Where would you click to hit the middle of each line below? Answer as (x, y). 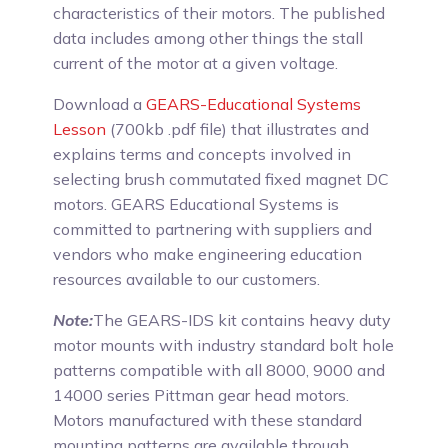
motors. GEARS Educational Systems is (196, 204)
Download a (100, 104)
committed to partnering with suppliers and (213, 229)
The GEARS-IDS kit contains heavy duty (242, 320)
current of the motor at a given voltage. (196, 63)
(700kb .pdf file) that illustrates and (238, 129)
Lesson (80, 129)
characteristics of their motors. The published (219, 13)
